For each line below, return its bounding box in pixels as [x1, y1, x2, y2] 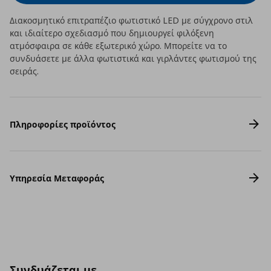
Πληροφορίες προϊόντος [10, 118, 116, 130]
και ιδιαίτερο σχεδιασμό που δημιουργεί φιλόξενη [10, 27, 214, 39]
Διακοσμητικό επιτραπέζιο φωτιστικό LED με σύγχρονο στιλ [10, 15, 253, 26]
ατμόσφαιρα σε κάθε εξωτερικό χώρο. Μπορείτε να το [10, 40, 227, 51]
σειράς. [10, 65, 39, 77]
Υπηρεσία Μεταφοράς [10, 172, 104, 184]
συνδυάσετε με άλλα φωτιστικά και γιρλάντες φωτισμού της [10, 53, 256, 64]
